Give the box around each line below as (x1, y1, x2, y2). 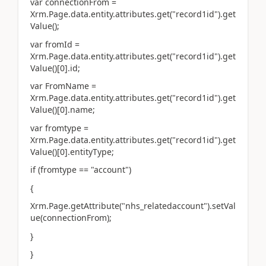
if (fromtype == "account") (30, 164, 131, 175)
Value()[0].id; (30, 62, 80, 74)
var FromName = (30, 80, 96, 91)
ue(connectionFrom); (30, 212, 112, 223)
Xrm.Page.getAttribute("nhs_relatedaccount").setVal (30, 200, 236, 211)
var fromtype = (30, 122, 88, 134)
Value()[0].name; (30, 104, 95, 115)
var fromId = (30, 38, 80, 50)
